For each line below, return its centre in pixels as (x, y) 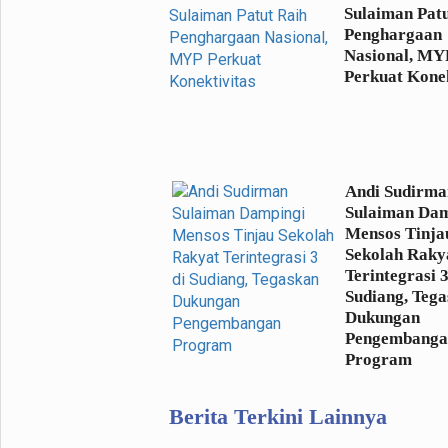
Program (379, 360)
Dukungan (383, 318)
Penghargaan (392, 35)
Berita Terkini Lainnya (278, 417)
